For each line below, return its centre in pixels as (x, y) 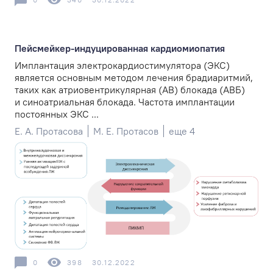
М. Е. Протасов (126, 131)
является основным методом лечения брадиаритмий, (134, 77)
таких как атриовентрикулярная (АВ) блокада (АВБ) (130, 89)
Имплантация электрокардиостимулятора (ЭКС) (122, 65)
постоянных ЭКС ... (57, 114)
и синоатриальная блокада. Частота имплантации (125, 101)
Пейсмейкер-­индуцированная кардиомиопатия (120, 48)
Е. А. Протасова (49, 131)
